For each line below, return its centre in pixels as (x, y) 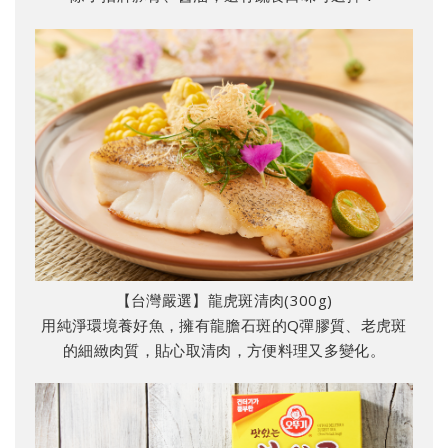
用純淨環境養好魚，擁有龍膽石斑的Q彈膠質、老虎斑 (224, 324)
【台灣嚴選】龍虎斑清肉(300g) (224, 299)
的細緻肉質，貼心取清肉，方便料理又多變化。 (224, 349)
